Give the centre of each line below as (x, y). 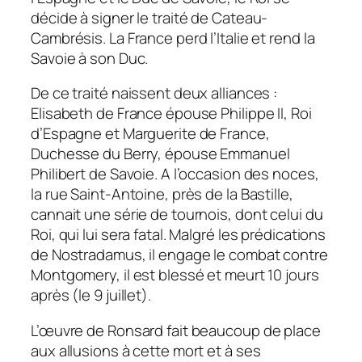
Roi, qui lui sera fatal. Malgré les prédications (179, 235)
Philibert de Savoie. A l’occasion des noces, (175, 174)
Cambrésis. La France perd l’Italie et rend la (173, 38)
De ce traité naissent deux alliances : (154, 93)
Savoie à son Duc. (90, 58)
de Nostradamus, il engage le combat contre (179, 255)
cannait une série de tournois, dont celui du (177, 215)
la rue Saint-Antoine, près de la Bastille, (162, 194)
